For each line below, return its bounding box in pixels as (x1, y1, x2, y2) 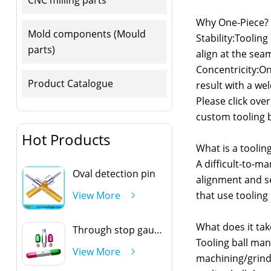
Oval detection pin (72, 167, 155, 181)
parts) (27, 42, 55, 56)
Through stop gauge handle (154, 223, 162, 237)
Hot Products (21, 129, 110, 150)
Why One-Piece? (195, 16, 269, 29)
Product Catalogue (27, 76, 113, 90)
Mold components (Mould (27, 27, 146, 41)
